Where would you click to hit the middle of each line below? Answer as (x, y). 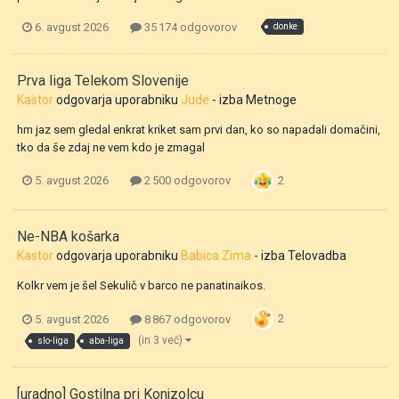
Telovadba (317, 255)
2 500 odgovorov (186, 181)
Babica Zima (216, 255)
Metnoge (271, 99)
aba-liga (106, 341)
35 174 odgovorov (189, 27)
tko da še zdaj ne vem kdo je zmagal (111, 147)
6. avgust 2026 (72, 27)
